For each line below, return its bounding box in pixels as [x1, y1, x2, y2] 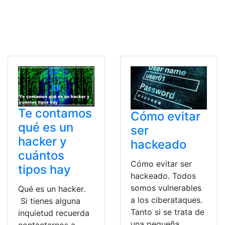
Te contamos [18, 105, 92, 121]
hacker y [18, 134, 67, 149]
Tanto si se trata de [131, 206, 204, 217]
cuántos [18, 148, 64, 163]
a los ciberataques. [131, 194, 202, 205]
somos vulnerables [131, 182, 201, 193]
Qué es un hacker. [18, 183, 85, 194]
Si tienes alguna [18, 195, 80, 206]
